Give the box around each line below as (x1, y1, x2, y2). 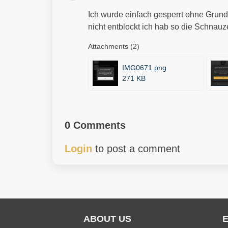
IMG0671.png (122, 64, 166, 72)
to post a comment (92, 143, 180, 154)
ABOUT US (83, 214, 131, 224)
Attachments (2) (88, 42, 139, 50)
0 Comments (65, 120, 126, 131)
